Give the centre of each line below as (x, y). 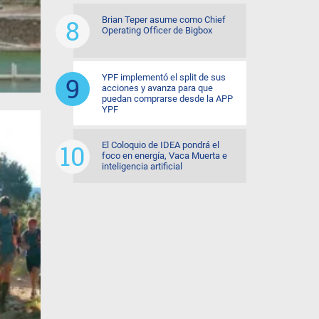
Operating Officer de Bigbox (157, 30)
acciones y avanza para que (157, 88)
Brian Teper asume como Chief (164, 20)
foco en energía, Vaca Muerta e (164, 156)
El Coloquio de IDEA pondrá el (161, 145)
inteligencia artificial (142, 166)
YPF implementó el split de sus (164, 77)
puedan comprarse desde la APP (167, 99)
